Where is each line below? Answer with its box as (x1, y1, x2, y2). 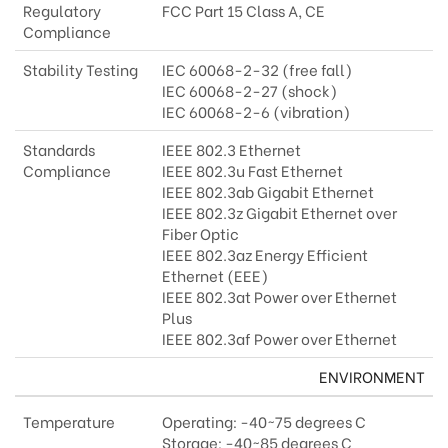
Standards (23, 138, 95, 161)
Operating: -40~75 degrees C (162, 410, 366, 433)
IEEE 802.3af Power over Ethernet (162, 327, 397, 350)
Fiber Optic (162, 222, 239, 245)
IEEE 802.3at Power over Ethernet (162, 285, 397, 308)
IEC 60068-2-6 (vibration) (162, 100, 350, 123)
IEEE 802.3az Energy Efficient (162, 243, 368, 266)
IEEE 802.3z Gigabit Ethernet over (162, 201, 397, 224)
